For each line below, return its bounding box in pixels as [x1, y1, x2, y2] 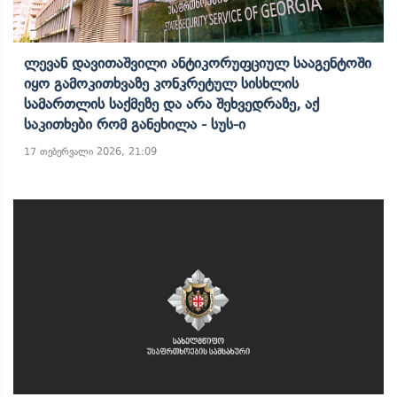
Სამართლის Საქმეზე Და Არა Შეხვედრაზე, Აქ [24, 95, 319, 113]
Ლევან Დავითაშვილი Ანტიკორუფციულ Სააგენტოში [24, 54, 371, 72]
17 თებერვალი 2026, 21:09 [24, 145, 157, 158]
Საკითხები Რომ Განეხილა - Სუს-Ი [24, 115, 245, 133]
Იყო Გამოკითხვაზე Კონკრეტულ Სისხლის [24, 74, 299, 92]
